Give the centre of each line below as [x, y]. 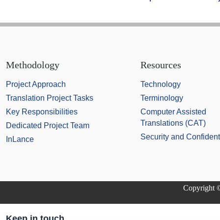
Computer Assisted [173, 111]
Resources [161, 65]
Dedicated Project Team [48, 125]
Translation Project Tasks [50, 98]
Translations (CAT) [173, 123]
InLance [20, 139]
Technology [161, 84]
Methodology [33, 65]
